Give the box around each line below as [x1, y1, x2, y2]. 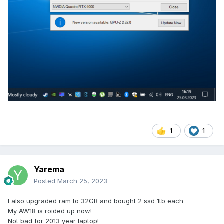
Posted [34, 177, 57, 185]
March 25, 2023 [57, 177, 107, 185]
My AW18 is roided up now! [8, 207, 92, 215]
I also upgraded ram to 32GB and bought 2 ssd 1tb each [8, 197, 183, 205]
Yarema [34, 164, 64, 175]
